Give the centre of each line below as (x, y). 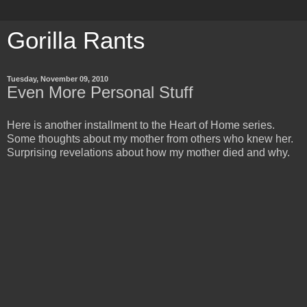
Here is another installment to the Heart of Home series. (142, 125)
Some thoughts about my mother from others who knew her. (151, 138)
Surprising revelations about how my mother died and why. (150, 152)
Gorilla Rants (76, 40)
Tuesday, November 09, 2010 (58, 79)
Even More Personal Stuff (100, 92)
